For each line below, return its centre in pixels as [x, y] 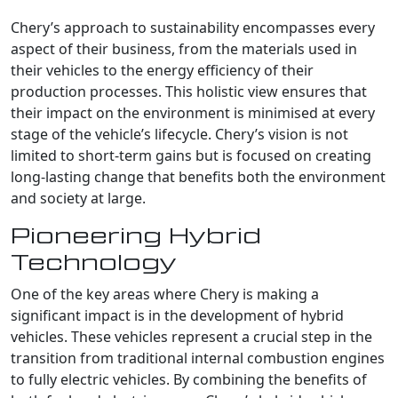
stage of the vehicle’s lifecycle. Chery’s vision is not [179, 134]
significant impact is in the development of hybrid [177, 315]
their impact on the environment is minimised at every [193, 112]
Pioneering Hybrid [136, 236]
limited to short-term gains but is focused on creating [191, 155]
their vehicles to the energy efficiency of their [162, 70]
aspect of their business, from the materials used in [184, 48]
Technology [94, 263]
